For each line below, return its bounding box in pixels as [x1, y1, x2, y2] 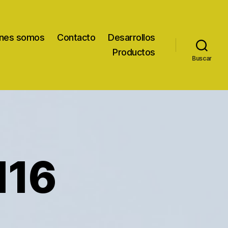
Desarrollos [108, 32, 155, 43]
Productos [112, 47, 155, 58]
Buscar [191, 54, 212, 63]
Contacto [57, 32, 96, 43]
